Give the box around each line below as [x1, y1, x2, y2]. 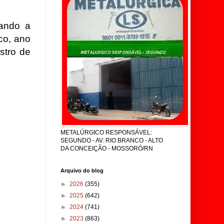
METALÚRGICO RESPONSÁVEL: [60, 129, 152, 136]
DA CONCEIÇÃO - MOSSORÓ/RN [60, 145, 153, 152]
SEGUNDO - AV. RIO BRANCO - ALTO [60, 137, 163, 144]
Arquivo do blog [60, 167, 103, 173]
